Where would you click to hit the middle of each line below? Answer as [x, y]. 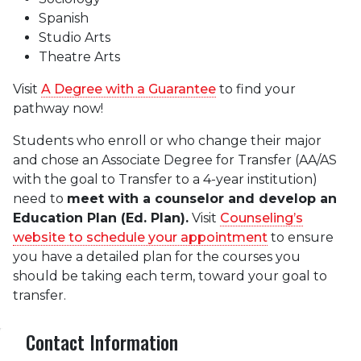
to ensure [301, 238]
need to [40, 199]
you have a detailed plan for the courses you [157, 257]
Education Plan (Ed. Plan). [101, 218]
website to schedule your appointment [140, 238]
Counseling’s [261, 218]
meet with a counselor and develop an [202, 199]
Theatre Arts [79, 57]
